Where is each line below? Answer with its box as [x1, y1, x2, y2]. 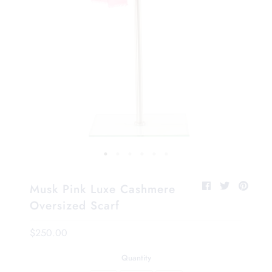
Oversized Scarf [29, 197, 120, 214]
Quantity [121, 252, 151, 264]
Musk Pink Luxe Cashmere [29, 181, 175, 198]
